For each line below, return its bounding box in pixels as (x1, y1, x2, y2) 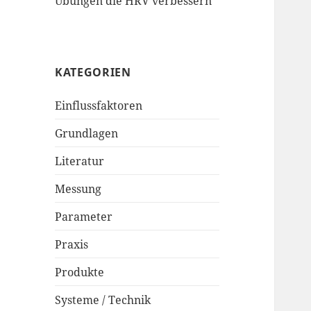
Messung (55, 180, 102, 196)
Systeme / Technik (55, 292, 151, 308)
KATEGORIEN (55, 64, 131, 80)
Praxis (55, 236, 89, 252)
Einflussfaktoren (55, 97, 143, 113)
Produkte (55, 264, 105, 280)
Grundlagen (55, 125, 119, 141)
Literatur (55, 153, 105, 169)
